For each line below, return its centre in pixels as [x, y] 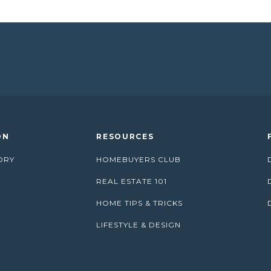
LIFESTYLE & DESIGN [139, 225]
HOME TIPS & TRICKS [140, 203]
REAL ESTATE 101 [132, 181]
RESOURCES [125, 136]
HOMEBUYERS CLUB [139, 159]
